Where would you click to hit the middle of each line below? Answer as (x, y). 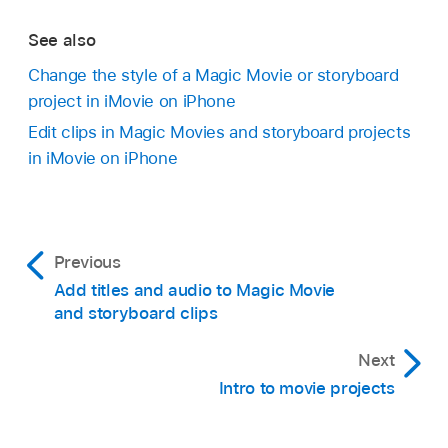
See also (62, 40)
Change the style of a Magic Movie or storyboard (213, 74)
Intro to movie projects (306, 387)
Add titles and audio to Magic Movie (194, 289)
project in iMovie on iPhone (132, 100)
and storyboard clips (135, 312)
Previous (87, 261)
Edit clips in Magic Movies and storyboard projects (219, 131)
